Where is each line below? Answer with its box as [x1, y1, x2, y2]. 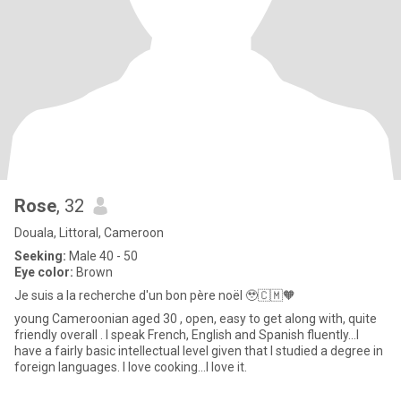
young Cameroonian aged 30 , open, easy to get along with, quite [14, 311, 377, 326]
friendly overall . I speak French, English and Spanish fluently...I [14, 328, 359, 342]
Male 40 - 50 [66, 249, 138, 263]
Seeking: [14, 249, 66, 263]
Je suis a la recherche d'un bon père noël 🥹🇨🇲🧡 [14, 288, 295, 303]
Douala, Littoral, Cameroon [14, 226, 164, 240]
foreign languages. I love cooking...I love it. [14, 360, 247, 374]
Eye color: [14, 265, 73, 279]
